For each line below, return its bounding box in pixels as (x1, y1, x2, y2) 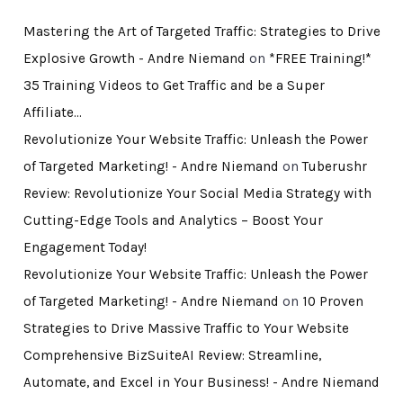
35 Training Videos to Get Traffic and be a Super (22, 77, 325, 94)
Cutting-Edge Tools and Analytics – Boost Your (22, 212, 323, 229)
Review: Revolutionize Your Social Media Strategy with (22, 185, 372, 202)
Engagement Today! (22, 239, 147, 256)
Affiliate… (22, 104, 82, 121)
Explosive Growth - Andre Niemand (22, 50, 246, 67)
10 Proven (301, 293, 363, 310)
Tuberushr (301, 158, 367, 175)
